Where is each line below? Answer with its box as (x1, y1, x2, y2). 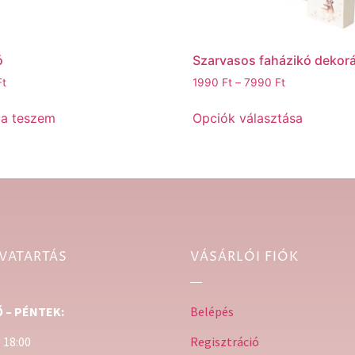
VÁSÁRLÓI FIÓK (190, 248, 299, 266)
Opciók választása (193, 110, 303, 127)
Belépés (190, 303, 234, 320)
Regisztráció (190, 334, 259, 350)
